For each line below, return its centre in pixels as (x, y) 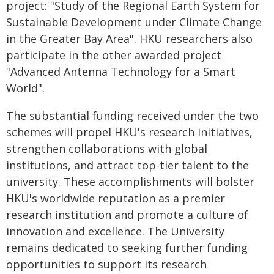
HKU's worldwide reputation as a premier (116, 198)
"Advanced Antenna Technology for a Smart (121, 71)
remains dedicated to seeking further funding (127, 247)
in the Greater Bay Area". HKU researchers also (129, 38)
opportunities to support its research (106, 264)
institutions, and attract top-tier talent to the (128, 165)
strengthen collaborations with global (107, 148)
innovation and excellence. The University (115, 231)
